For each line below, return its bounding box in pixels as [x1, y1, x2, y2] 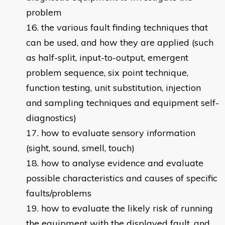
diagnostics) [26, 112, 76, 124]
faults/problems [26, 187, 91, 199]
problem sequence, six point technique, [26, 67, 188, 79]
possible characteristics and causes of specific [26, 172, 217, 184]
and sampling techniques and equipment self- [26, 97, 219, 109]
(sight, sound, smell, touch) [26, 142, 135, 154]
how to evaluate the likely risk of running [41, 202, 213, 214]
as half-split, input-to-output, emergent [26, 52, 188, 64]
